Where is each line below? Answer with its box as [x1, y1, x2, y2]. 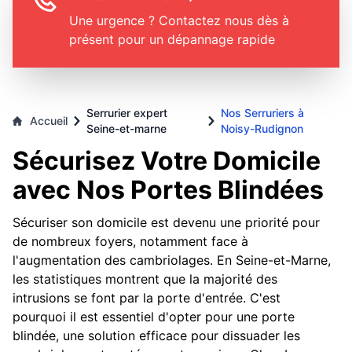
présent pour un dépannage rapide [69, 31, 275, 47]
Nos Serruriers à [221, 106, 305, 119]
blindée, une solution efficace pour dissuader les [13, 328, 300, 344]
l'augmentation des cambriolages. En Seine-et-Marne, [13, 252, 331, 269]
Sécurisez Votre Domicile [13, 145, 321, 176]
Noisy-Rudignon [221, 122, 304, 135]
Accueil [30, 114, 68, 127]
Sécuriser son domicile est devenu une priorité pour [13, 214, 320, 231]
